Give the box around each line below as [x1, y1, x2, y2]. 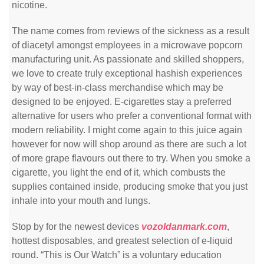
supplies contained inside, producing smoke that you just [12, 181, 247, 192]
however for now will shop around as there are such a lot [12, 139, 246, 149]
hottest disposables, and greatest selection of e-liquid [12, 236, 233, 246]
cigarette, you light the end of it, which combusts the [12, 167, 226, 177]
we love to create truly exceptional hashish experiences [12, 68, 242, 78]
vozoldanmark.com [141, 222, 227, 232]
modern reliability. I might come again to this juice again [12, 125, 242, 135]
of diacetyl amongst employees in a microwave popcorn [12, 40, 243, 50]
